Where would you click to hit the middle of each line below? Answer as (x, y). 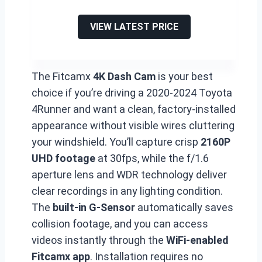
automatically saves (184, 207)
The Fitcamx (62, 76)
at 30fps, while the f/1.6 (152, 158)
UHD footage (63, 158)
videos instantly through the (99, 240)
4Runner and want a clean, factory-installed (134, 109)
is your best (184, 76)
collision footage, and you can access (120, 224)
